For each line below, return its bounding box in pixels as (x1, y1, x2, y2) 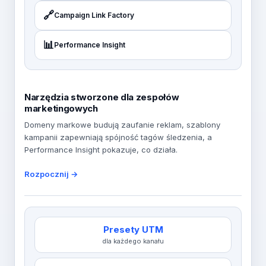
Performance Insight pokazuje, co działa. (24, 145, 178, 154)
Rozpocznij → (24, 169, 78, 179)
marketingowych (24, 103, 98, 114)
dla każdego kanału (102, 237, 164, 245)
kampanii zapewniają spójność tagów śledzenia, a (24, 132, 212, 142)
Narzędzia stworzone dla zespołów (24, 91, 179, 103)
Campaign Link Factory (54, 11, 134, 20)
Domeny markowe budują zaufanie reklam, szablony (24, 120, 220, 129)
